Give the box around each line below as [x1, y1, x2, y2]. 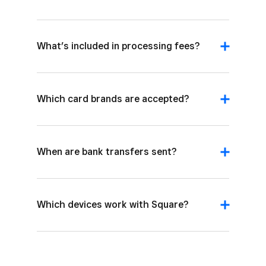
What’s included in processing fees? [37, 40, 200, 52]
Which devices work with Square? [37, 199, 189, 211]
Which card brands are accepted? [37, 93, 189, 105]
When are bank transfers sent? [37, 146, 177, 158]
